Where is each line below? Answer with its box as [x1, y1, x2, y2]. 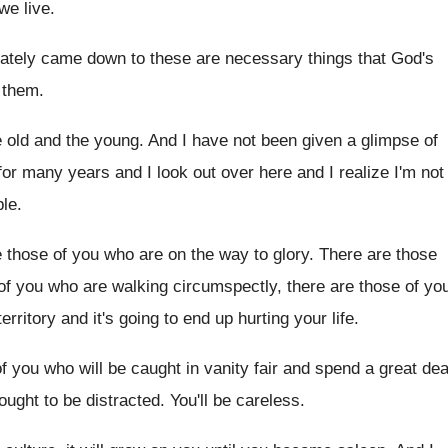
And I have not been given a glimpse [148, 131, 419, 150]
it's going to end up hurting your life [93, 309, 354, 328]
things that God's [308, 49, 434, 68]
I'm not [394, 163, 444, 182]
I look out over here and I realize [147, 163, 389, 182]
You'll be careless [170, 391, 300, 410]
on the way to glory [168, 245, 309, 264]
